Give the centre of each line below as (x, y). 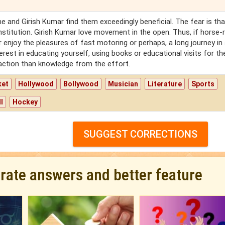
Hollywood (36, 84)
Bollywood (81, 84)
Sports (203, 84)
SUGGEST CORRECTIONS (140, 134)
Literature (165, 84)
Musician (123, 84)
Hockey (25, 102)
